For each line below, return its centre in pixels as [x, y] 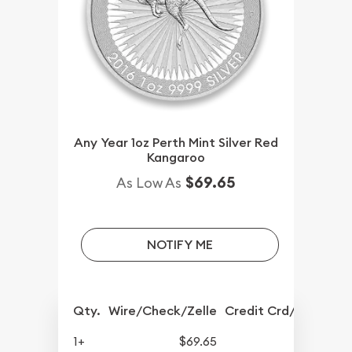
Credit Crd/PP [268, 310]
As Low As [149, 182]
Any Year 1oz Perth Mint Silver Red [176, 142]
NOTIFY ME [180, 244]
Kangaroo [176, 157]
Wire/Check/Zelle [163, 310]
